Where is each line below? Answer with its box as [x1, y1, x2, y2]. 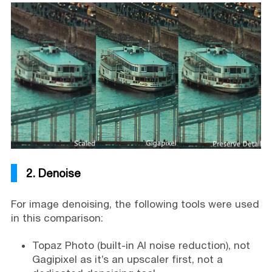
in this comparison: [10, 212, 103, 225]
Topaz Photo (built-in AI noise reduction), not [32, 239, 250, 252]
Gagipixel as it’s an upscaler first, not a [32, 253, 223, 266]
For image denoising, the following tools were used [10, 198, 259, 211]
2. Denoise [25, 166, 81, 180]
